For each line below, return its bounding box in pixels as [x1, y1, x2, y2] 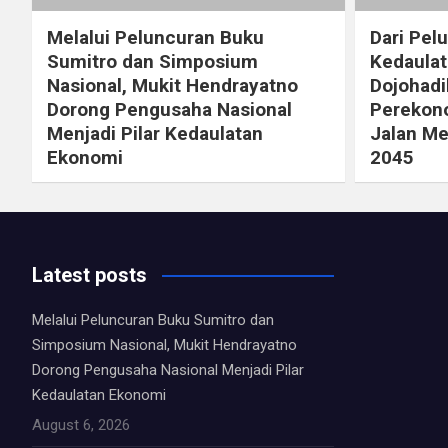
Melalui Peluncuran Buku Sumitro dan [32, 310, 274, 329]
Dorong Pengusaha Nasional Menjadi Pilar [32, 360, 304, 379]
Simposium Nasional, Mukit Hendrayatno [32, 335, 297, 354]
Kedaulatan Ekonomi [32, 385, 166, 404]
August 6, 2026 [32, 415, 130, 434]
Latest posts [32, 262, 147, 287]
